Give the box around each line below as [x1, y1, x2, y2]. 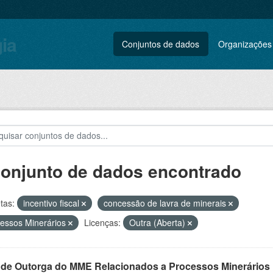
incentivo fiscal [23, 197, 82, 209]
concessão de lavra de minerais [103, 197, 229, 209]
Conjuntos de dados [122, 38, 200, 50]
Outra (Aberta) [129, 216, 188, 229]
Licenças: [83, 216, 121, 229]
